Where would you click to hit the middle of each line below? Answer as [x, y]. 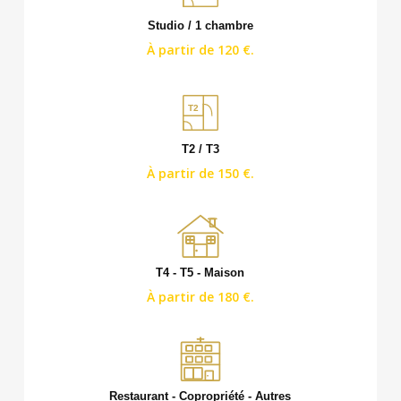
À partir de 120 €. [200, 50]
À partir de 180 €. [200, 297]
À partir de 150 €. [200, 173]
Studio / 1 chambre [200, 26]
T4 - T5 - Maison [200, 273]
